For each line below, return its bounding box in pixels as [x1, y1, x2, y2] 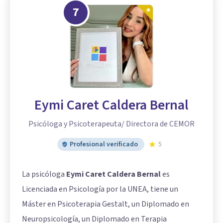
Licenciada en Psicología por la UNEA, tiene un [22, 184, 178, 195]
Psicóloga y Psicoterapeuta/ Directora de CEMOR [28, 118, 195, 130]
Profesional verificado [70, 139, 138, 150]
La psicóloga [22, 169, 66, 180]
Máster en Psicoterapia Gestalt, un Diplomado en [22, 199, 189, 210]
